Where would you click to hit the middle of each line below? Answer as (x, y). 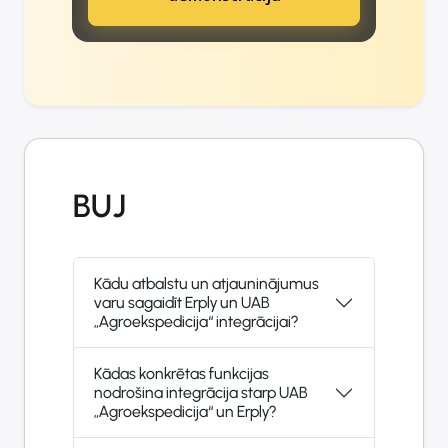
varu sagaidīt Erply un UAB (182, 303)
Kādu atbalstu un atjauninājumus (206, 284)
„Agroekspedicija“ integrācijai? (196, 322)
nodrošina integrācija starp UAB (201, 393)
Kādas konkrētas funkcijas (181, 374)
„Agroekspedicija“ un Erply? (185, 412)
